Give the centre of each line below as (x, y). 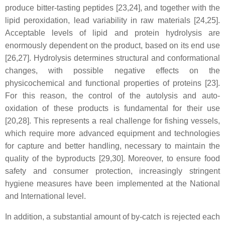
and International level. (45, 196)
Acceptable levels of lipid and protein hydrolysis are (113, 33)
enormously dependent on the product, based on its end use (113, 45)
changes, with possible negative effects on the (113, 71)
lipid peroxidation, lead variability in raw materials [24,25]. (113, 20)
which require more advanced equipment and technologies (113, 133)
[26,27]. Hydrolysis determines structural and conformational (113, 58)
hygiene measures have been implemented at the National (113, 184)
